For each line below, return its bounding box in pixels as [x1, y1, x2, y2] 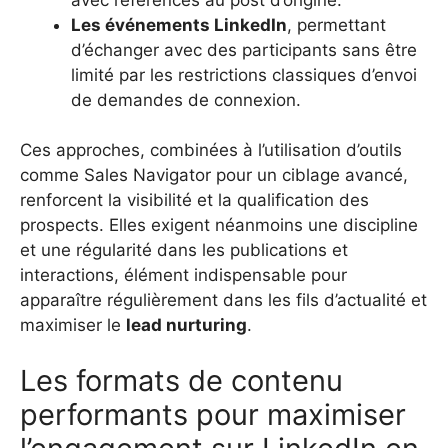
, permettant [287, 14, 386, 35]
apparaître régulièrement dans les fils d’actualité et [20, 290, 427, 311]
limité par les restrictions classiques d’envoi [71, 64, 417, 85]
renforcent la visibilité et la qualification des [20, 190, 369, 211]
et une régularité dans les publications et [20, 240, 348, 261]
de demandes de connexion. [71, 89, 301, 110]
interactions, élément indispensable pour [20, 265, 347, 286]
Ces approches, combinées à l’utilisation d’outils [20, 140, 402, 161]
